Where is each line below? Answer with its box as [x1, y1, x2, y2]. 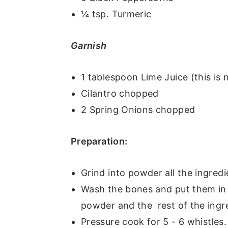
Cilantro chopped [81, 88, 159, 99]
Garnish [71, 40, 107, 51]
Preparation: [71, 135, 128, 147]
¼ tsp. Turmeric [81, 8, 152, 19]
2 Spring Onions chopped [81, 104, 195, 115]
